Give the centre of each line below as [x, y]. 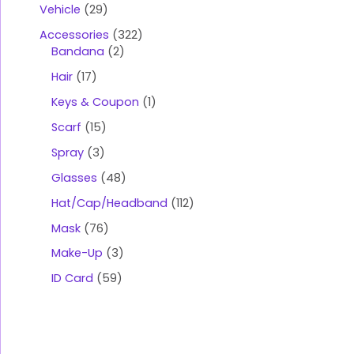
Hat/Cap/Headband [109, 203]
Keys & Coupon [95, 102]
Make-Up [77, 253]
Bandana [78, 51]
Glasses [74, 177]
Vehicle [60, 9]
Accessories [74, 34]
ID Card [72, 279]
